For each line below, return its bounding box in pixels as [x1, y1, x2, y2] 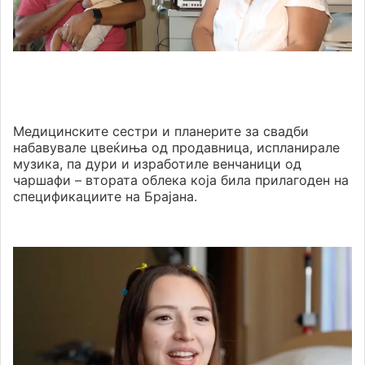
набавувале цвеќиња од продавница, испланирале [13, 139, 340, 156]
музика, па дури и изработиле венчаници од [13, 156, 301, 172]
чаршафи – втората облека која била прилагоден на [13, 172, 349, 188]
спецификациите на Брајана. [13, 188, 197, 204]
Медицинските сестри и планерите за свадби [13, 123, 309, 139]
